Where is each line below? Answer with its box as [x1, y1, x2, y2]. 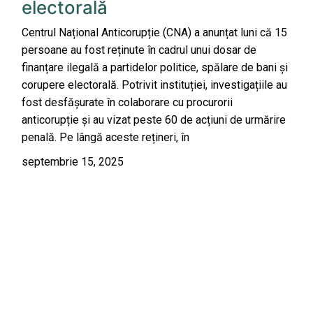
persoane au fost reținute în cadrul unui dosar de [22, 43, 256, 57]
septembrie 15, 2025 [22, 155, 124, 169]
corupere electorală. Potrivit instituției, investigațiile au [22, 78, 287, 92]
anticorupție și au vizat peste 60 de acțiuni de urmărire [22, 113, 286, 127]
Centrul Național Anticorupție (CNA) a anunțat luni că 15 [22, 26, 287, 40]
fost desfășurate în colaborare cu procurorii [22, 96, 233, 110]
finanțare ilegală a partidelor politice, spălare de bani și [22, 61, 288, 75]
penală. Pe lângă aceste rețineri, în [22, 131, 189, 145]
